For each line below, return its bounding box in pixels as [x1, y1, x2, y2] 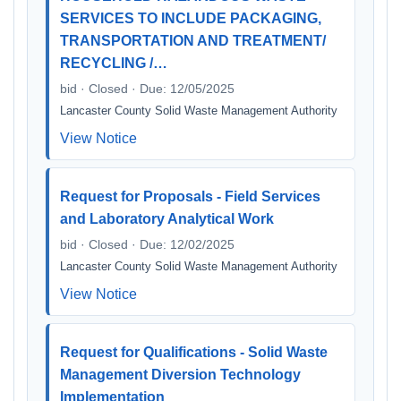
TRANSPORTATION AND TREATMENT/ [60, 33, 326, 48]
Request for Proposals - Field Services [60, 189, 320, 204]
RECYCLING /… [60, 55, 167, 71]
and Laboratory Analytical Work [60, 211, 274, 226]
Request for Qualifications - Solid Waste [60, 345, 328, 360]
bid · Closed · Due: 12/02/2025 [60, 237, 235, 252]
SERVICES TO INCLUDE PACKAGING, [60, 11, 321, 26]
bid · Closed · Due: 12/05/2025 [60, 81, 235, 96]
